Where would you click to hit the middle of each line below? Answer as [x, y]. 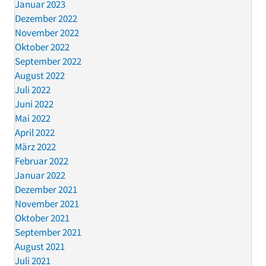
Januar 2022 [40, 175]
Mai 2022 [33, 118]
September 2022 [48, 61]
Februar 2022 [42, 161]
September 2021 [48, 232]
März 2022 [35, 146]
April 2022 [35, 132]
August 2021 [40, 246]
